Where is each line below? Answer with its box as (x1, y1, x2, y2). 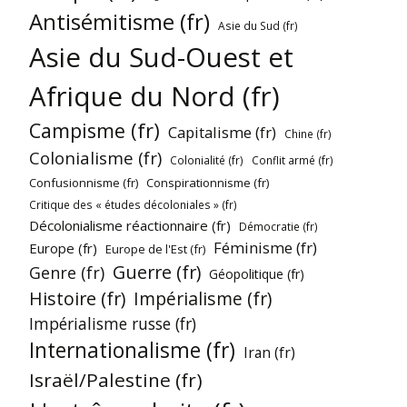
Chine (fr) (284, 125, 332, 141)
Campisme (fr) (29, 116, 160, 144)
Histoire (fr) (29, 285, 125, 311)
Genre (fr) (29, 261, 104, 283)
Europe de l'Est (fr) (105, 240, 205, 257)
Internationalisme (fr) (29, 335, 235, 364)
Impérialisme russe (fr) (29, 312, 196, 334)
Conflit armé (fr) (252, 152, 333, 167)
